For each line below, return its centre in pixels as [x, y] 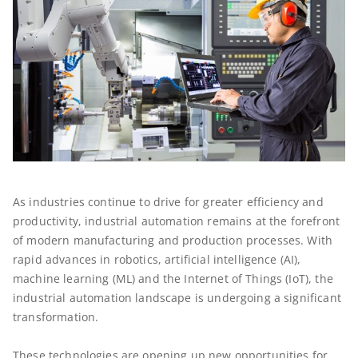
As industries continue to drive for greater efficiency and [168, 202]
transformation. [56, 317]
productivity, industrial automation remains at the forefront [176, 221]
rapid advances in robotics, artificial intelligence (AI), [157, 260]
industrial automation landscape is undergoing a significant [177, 298]
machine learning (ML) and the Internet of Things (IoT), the [173, 279]
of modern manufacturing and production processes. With [173, 241]
